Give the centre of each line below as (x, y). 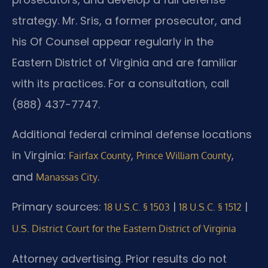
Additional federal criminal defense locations (132, 134)
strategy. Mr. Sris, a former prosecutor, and (127, 21)
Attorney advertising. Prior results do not (119, 258)
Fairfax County (100, 155)
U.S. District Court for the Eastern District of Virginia (124, 229)
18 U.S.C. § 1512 (210, 207)
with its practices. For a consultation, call (121, 84)
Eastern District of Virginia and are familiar (125, 63)
